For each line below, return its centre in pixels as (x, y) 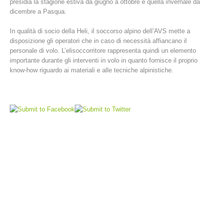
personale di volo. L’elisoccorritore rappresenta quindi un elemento (103, 50)
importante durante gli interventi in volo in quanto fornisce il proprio (104, 60)
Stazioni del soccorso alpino (71, 125)
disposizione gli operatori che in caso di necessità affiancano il (98, 41)
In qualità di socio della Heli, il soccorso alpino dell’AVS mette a (100, 31)
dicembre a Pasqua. (38, 11)
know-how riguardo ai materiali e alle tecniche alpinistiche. (92, 70)
